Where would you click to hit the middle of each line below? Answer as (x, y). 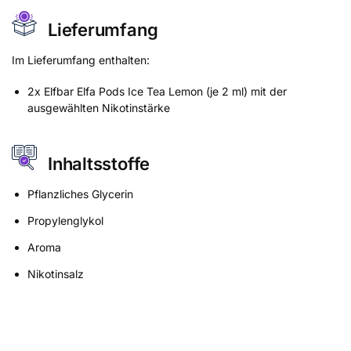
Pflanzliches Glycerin (80, 194)
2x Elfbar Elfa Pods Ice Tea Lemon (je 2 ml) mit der (157, 92)
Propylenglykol (65, 220)
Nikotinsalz (56, 273)
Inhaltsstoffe (99, 164)
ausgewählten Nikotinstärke (99, 108)
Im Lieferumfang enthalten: (81, 60)
